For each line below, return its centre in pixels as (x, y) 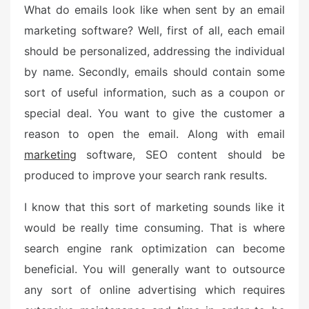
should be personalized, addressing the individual (154, 51)
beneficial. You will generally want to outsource (154, 269)
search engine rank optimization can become (154, 248)
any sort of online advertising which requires (154, 290)
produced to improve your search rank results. (146, 175)
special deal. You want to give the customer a (154, 113)
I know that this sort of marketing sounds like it (154, 207)
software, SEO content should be (181, 154)
